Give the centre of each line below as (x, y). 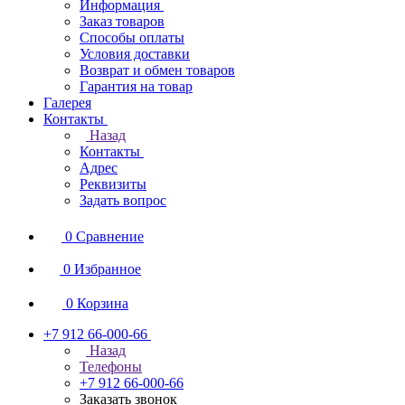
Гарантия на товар (136, 86)
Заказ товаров (122, 21)
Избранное (108, 269)
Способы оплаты (132, 38)
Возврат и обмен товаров (157, 70)
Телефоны (111, 367)
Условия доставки (135, 54)
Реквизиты (113, 184)
